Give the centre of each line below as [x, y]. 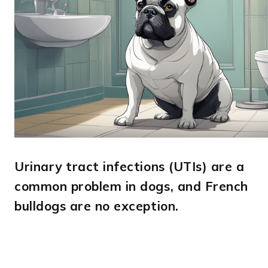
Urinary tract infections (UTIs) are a [130, 166]
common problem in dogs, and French [131, 186]
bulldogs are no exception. [97, 205]
